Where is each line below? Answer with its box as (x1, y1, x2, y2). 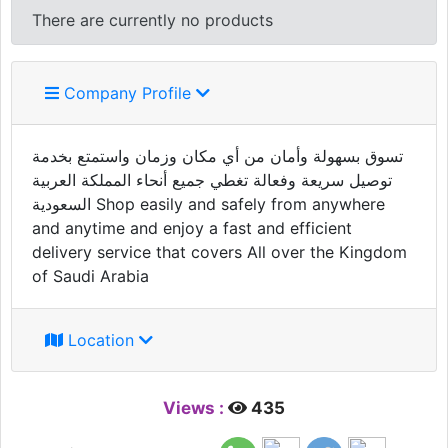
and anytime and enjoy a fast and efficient (32, 218, 352, 239)
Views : (163, 398, 228, 419)
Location (63, 330, 139, 351)
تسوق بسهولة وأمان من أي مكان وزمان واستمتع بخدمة (32, 146, 403, 167)
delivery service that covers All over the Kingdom (32, 242, 407, 263)
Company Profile (59, 83, 191, 104)
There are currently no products (32, 10, 273, 31)
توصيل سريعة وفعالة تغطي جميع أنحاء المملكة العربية (32, 170, 392, 191)
